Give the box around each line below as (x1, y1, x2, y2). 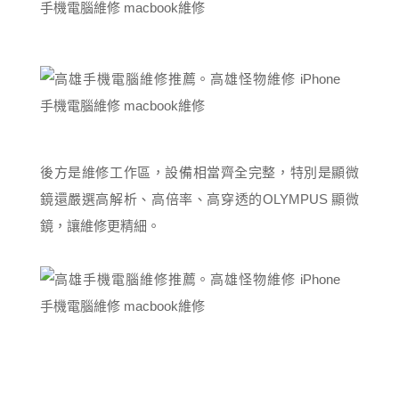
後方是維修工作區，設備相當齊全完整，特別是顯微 (40, 165, 359, 180)
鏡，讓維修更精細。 (40, 218, 160, 233)
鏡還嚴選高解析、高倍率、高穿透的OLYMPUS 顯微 (40, 191, 359, 207)
